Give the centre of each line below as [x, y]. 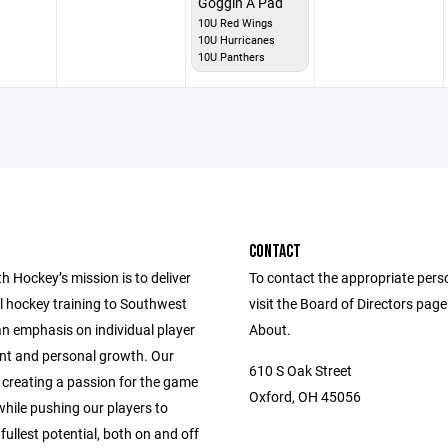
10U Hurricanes [236, 39]
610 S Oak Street [300, 370]
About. [270, 329]
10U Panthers [231, 56]
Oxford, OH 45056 [305, 396]
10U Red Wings [235, 22]
